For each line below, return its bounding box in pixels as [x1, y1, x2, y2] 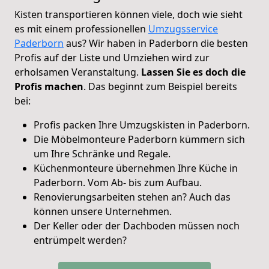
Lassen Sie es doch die [141, 65, 246, 79]
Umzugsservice [148, 22, 218, 35]
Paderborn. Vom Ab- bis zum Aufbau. [34, 175, 202, 189]
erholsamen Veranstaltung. [14, 65, 141, 79]
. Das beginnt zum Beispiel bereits [83, 79, 237, 93]
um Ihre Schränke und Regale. [34, 147, 171, 160]
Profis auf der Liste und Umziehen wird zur [14, 50, 210, 64]
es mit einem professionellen [14, 22, 148, 35]
